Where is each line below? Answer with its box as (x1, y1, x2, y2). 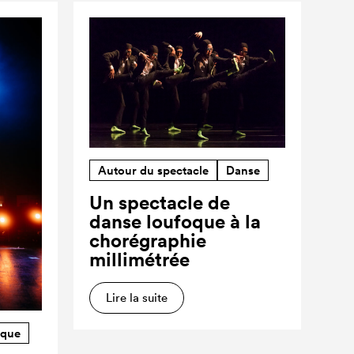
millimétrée (89, 247, 190, 271)
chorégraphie (89, 228, 207, 252)
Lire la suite (106, 289, 168, 305)
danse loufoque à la (89, 209, 262, 233)
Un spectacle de (89, 190, 231, 214)
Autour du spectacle (98, 161, 209, 179)
